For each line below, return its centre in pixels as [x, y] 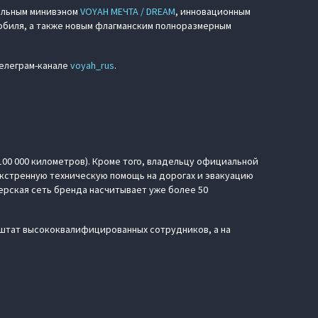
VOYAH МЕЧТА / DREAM [128, 11]
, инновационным [213, 11]
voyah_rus [92, 65]
